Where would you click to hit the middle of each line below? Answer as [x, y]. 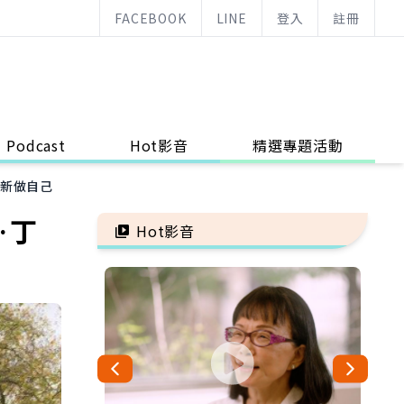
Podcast [36, 145]
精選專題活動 [298, 145]
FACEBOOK [151, 18]
